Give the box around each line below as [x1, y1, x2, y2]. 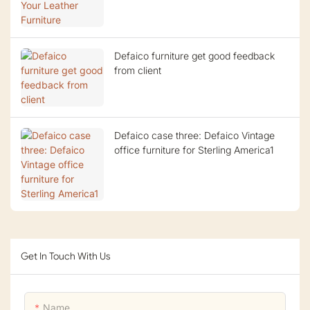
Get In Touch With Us [21, 250, 111, 263]
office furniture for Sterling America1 [114, 144, 274, 156]
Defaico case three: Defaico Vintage [114, 129, 275, 142]
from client [114, 64, 161, 77]
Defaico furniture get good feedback [114, 50, 275, 62]
